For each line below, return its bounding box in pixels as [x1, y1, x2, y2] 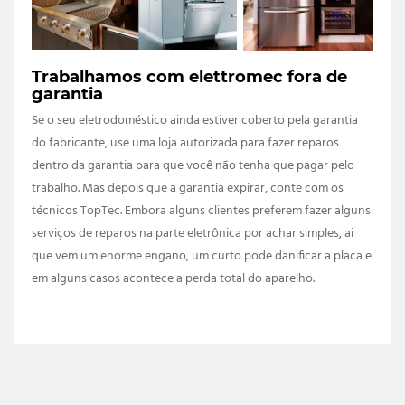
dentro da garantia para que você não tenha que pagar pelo [32, 155, 354, 176]
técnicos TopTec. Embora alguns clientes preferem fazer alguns [32, 200, 371, 221]
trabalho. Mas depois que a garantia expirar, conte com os [32, 177, 344, 199]
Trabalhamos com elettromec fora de [32, 66, 347, 87]
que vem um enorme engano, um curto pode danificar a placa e [32, 245, 372, 267]
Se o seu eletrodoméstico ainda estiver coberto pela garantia [32, 109, 358, 131]
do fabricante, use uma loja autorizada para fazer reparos [32, 132, 339, 154]
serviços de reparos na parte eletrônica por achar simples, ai [32, 222, 353, 244]
